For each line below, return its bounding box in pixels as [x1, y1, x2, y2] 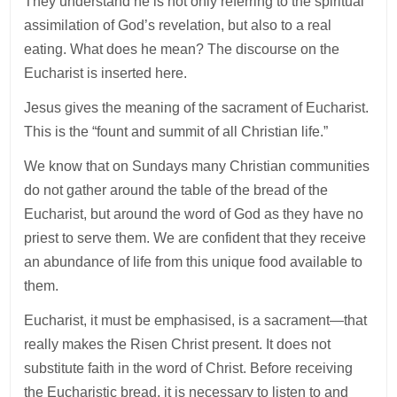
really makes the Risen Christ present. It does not [24, 336, 331, 352]
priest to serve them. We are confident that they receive [24, 230, 367, 245]
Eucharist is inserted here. [24, 65, 188, 81]
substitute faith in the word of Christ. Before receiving [24, 360, 354, 376]
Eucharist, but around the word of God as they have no [24, 206, 364, 222]
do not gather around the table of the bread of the [24, 182, 329, 198]
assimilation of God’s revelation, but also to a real [24, 17, 332, 33]
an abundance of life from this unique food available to [24, 253, 363, 269]
